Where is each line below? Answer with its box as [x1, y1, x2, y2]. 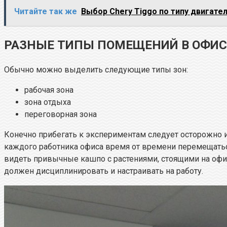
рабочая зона [24, 85, 73, 95]
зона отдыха [24, 97, 71, 107]
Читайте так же [14, 6, 77, 16]
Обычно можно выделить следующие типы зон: [4, 65, 188, 75]
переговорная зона [24, 109, 97, 120]
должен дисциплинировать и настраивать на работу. [4, 166, 203, 176]
